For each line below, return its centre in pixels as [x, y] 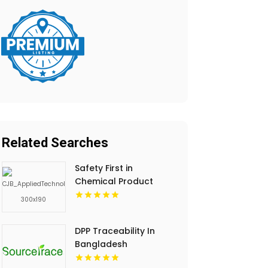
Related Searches [55, 143]
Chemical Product [114, 182]
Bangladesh [101, 244]
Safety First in [104, 168]
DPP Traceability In [115, 231]
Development [104, 195]
